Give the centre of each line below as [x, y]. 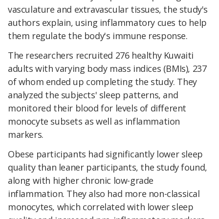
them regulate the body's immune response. [98, 36]
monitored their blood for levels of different [97, 108]
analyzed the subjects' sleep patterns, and [93, 95]
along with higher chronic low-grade [81, 180]
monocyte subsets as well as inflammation [94, 121]
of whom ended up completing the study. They [102, 82]
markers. [26, 135]
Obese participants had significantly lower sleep [105, 154]
